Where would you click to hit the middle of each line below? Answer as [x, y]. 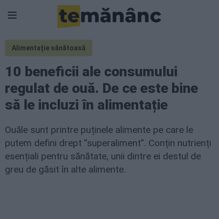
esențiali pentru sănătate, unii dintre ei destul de [103, 156]
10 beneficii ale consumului [91, 72]
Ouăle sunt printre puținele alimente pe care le [99, 130]
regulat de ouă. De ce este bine [101, 88]
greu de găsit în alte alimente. [65, 169]
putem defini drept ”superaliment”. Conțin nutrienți [108, 143]
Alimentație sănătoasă [49, 48]
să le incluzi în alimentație [86, 105]
